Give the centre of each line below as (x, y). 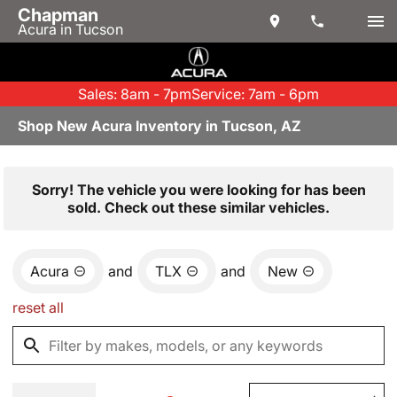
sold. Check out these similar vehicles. (198, 207)
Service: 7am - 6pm (255, 94)
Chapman (58, 15)
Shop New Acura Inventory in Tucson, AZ (160, 126)
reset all (38, 307)
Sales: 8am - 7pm (135, 94)
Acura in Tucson (70, 29)
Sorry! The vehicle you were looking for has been (198, 190)
